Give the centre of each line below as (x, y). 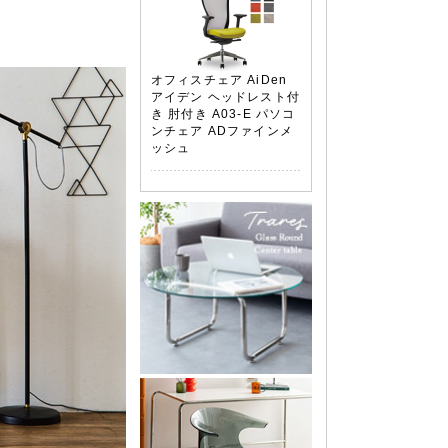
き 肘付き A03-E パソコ (223, 113)
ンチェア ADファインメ (222, 130)
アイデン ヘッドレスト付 (225, 96)
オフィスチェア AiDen (219, 79)
